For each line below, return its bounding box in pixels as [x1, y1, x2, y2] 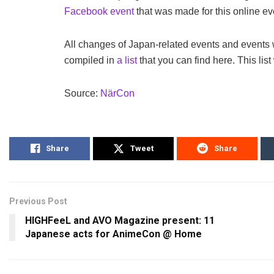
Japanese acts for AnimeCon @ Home [25, 228, 202, 240]
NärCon [100, 88, 135, 99]
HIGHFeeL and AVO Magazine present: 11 [25, 215, 215, 227]
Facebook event [64, 6, 134, 17]
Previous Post [9, 196, 67, 207]
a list [114, 55, 137, 66]
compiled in [64, 55, 114, 66]
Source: [64, 88, 100, 99]
